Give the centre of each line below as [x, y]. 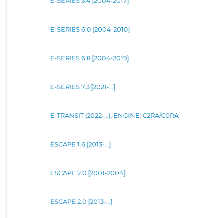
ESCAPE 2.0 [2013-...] [81, 201]
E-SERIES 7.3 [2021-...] [83, 86]
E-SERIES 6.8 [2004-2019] [90, 58]
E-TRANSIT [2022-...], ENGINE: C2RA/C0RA [114, 115]
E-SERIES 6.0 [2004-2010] [90, 29]
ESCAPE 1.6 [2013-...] [81, 144]
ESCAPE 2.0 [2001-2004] [88, 173]
